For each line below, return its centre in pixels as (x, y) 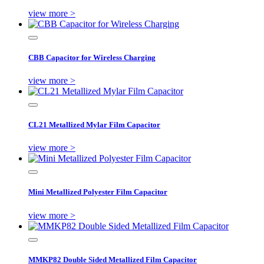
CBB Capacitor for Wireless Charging (92, 57)
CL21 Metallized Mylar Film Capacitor (94, 125)
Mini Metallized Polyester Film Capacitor (98, 192)
